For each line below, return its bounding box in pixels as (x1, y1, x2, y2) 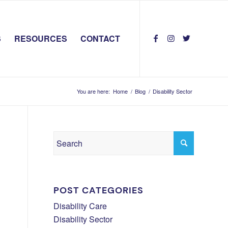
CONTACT (80, 33, 120, 44)
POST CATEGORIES (53, 185, 144, 196)
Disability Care (53, 200, 107, 212)
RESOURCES (14, 33, 67, 44)
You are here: (77, 87, 110, 95)
